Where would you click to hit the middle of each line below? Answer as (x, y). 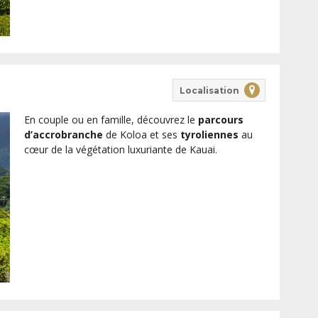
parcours (220, 120)
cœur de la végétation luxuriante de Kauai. (120, 150)
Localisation (209, 90)
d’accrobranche (63, 135)
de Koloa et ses (141, 135)
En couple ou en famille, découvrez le (111, 120)
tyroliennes (209, 135)
